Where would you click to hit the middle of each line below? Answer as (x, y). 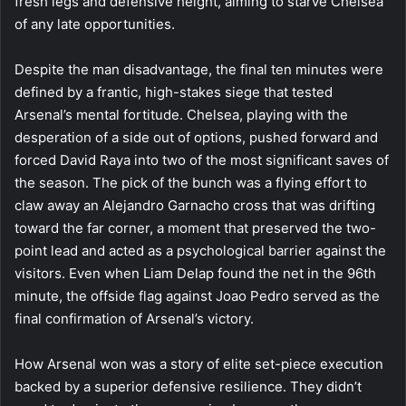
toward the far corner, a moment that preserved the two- (195, 227)
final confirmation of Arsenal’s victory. (134, 318)
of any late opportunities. (95, 24)
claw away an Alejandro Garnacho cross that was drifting (195, 205)
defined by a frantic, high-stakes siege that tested (174, 92)
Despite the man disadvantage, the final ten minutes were (199, 69)
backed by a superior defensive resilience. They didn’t (188, 386)
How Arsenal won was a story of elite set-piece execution (199, 363)
